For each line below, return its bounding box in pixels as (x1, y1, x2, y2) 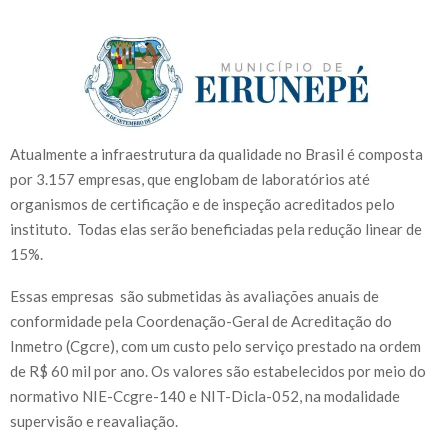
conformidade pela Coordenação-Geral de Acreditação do (10, 312, 392, 331)
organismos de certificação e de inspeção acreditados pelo (10, 195, 395, 214)
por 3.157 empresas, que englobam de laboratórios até (10, 170, 370, 189)
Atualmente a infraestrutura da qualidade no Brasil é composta (10, 145, 423, 164)
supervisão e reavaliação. (10, 412, 178, 431)
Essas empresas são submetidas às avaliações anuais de (10, 287, 379, 306)
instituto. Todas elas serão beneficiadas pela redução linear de (10, 220, 422, 239)
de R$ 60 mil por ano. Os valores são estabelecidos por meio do (10, 362, 426, 381)
